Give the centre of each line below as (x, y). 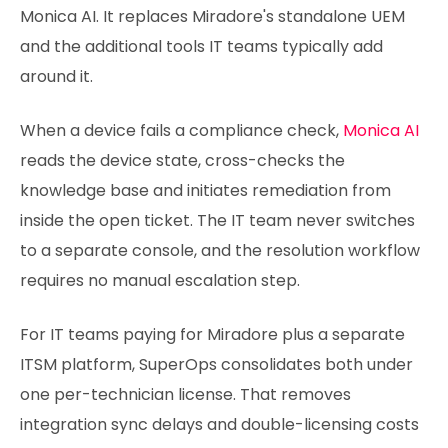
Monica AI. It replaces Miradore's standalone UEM (212, 17)
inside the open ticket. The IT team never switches (217, 221)
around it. (56, 77)
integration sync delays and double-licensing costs (219, 425)
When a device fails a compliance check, (179, 131)
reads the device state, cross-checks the (182, 161)
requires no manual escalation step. (160, 281)
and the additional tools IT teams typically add (201, 47)
